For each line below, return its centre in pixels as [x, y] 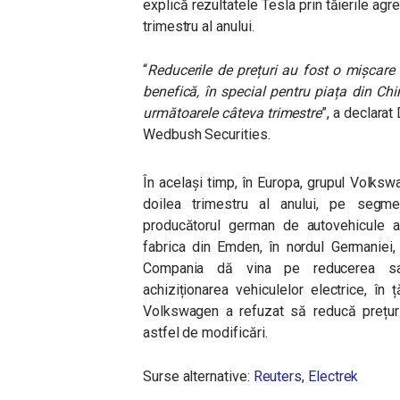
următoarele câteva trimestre [233, 113]
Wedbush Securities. [208, 134]
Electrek [333, 376]
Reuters [278, 376]
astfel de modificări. [207, 333]
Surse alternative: [198, 376]
